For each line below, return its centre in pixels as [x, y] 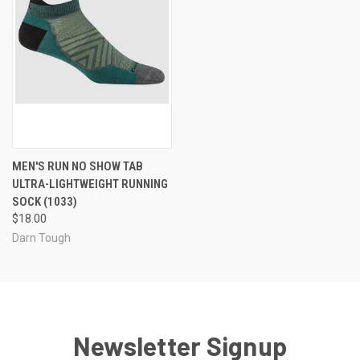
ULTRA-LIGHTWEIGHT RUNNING [90, 184]
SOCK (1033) [45, 202]
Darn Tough [41, 238]
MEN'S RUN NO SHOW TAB [78, 167]
